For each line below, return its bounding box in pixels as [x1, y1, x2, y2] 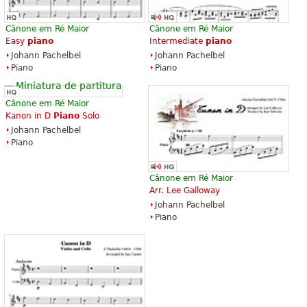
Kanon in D [5, 110, 53, 121]
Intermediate [149, 36, 206, 46]
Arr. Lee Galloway [149, 186, 220, 196]
